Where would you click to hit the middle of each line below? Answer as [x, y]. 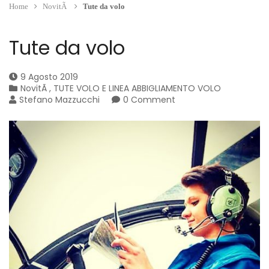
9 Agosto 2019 [49, 77]
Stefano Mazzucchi [59, 100]
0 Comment [149, 100]
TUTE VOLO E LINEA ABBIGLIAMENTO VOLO [137, 88]
